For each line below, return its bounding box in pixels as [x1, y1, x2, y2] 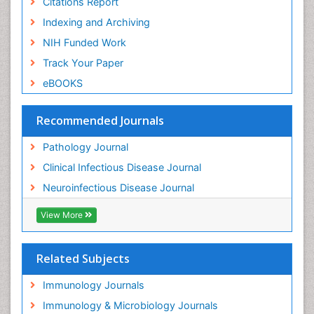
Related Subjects [36, 251, 130, 267]
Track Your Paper [42, 57, 123, 69]
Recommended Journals [36, 113, 164, 129]
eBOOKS [42, 77, 83, 90]
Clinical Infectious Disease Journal [42, 161, 201, 174]
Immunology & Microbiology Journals [42, 299, 218, 312]
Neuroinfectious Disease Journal [42, 182, 194, 194]
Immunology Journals [42, 279, 144, 292]
